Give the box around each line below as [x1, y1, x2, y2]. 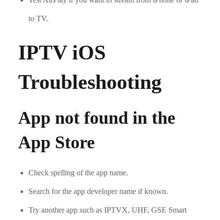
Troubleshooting [18, 71, 162, 94]
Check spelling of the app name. [28, 168, 129, 177]
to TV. [28, 14, 49, 23]
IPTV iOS [18, 41, 106, 64]
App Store [18, 133, 95, 153]
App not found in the [18, 108, 176, 128]
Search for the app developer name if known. [28, 187, 168, 196]
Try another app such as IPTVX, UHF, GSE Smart [28, 206, 187, 215]
